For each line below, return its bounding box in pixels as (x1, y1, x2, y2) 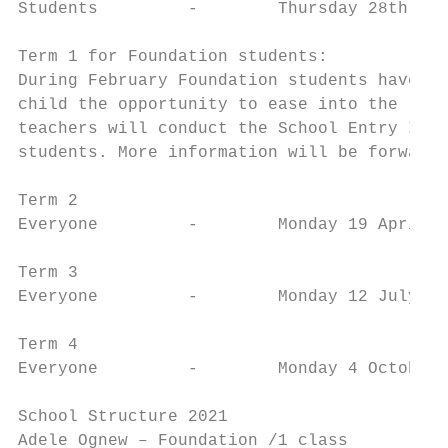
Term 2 (18, 192, 78, 210)
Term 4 (18, 336, 78, 354)
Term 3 (18, 264, 78, 282)
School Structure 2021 (18, 408, 228, 426)
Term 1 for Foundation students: (18, 48, 328, 66)
